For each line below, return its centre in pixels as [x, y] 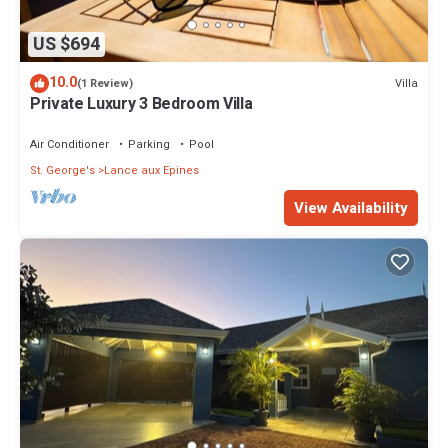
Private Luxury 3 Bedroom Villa [141, 104]
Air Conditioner [69, 145]
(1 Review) [105, 84]
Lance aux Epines [151, 171]
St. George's [62, 171]
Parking [149, 145]
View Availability [351, 208]
